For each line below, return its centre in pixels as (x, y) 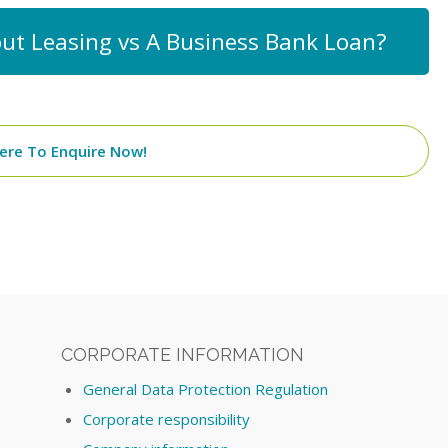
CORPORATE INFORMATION (183, 355)
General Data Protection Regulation (206, 389)
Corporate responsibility (167, 419)
